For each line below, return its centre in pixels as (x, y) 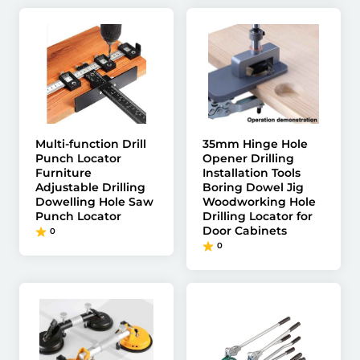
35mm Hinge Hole (255, 144)
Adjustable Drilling (90, 187)
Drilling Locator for (258, 216)
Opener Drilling (248, 158)
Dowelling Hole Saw (94, 202)
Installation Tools (252, 173)
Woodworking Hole (259, 202)
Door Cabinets (245, 231)
